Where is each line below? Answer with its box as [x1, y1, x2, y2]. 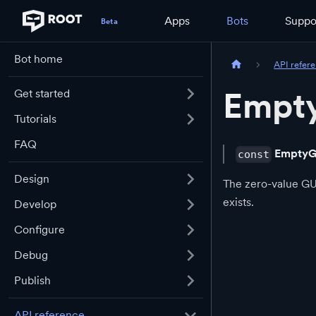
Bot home [14, 52, 63, 66]
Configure [14, 223, 65, 236]
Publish [14, 274, 51, 287]
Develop [14, 197, 56, 211]
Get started [14, 87, 70, 100]
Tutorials [14, 112, 56, 126]
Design [14, 172, 49, 186]
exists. [223, 195, 254, 209]
